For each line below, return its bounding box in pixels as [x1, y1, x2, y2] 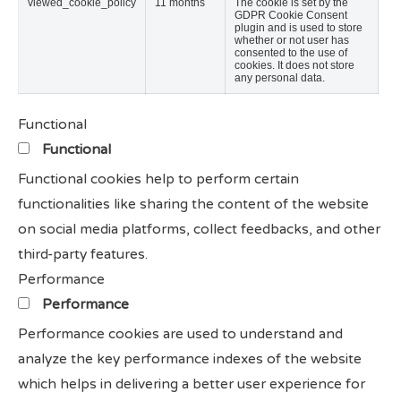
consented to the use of [235, 46, 347, 59]
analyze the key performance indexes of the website [18, 350, 362, 367]
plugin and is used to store [235, 21, 363, 34]
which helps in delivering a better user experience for [18, 375, 365, 392]
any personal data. [235, 71, 325, 84]
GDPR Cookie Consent [235, 8, 347, 21]
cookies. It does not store [235, 58, 354, 72]
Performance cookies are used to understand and [18, 325, 343, 342]
